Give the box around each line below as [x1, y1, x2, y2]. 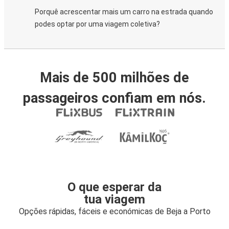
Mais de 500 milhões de [40, 70, 189, 86]
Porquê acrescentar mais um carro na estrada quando [35, 8, 213, 16]
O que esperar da [67, 180, 162, 194]
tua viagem [84, 192, 145, 207]
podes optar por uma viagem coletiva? [35, 20, 160, 28]
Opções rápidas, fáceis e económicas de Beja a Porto [18, 207, 211, 216]
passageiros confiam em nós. [23, 90, 206, 106]
